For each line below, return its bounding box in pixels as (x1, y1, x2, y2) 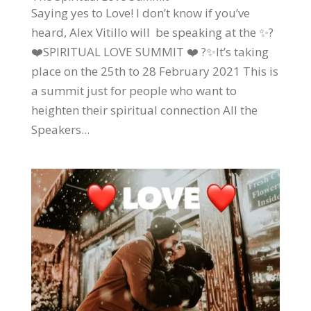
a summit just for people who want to (31, 82, 237, 99)
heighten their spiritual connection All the (31, 101, 258, 118)
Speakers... (31, 121, 90, 137)
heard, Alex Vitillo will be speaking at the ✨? (31, 24, 274, 40)
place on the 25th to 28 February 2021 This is (31, 62, 278, 79)
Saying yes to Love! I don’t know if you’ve (31, 4, 250, 21)
